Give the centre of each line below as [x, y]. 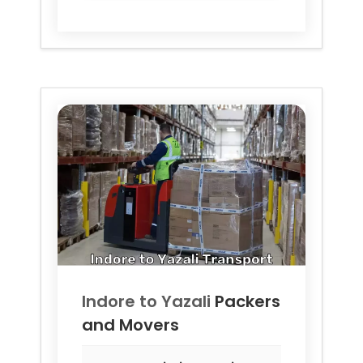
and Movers [130, 325]
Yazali [186, 301]
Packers [248, 301]
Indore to [122, 301]
